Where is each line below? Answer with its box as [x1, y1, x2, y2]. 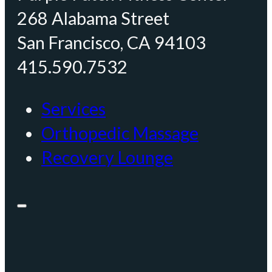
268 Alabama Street [17, 7, 169, 29]
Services [41, 98, 106, 119]
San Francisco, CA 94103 [17, 32, 206, 53]
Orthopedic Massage [41, 122, 199, 143]
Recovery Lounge [41, 146, 173, 168]
